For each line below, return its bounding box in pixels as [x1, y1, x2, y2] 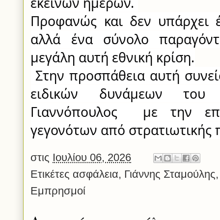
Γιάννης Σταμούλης [124, 168, 216, 181]
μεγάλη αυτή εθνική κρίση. [30, 49, 195, 67]
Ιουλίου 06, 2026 [53, 151, 132, 164]
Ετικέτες [30, 168, 73, 181]
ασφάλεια [73, 168, 119, 181]
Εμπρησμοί [30, 185, 86, 197]
